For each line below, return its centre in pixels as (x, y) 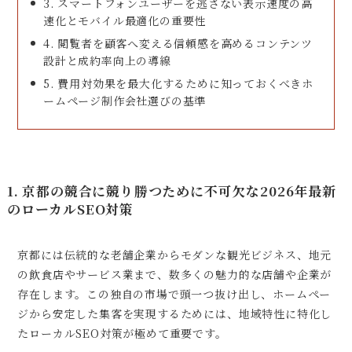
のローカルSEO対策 (70, 209)
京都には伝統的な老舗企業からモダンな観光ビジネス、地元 (175, 254)
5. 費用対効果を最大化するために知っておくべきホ (178, 84)
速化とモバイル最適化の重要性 (125, 21)
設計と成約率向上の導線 (107, 61)
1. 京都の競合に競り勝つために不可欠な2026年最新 (171, 191)
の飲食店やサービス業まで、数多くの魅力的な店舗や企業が (175, 274)
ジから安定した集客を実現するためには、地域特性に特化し (175, 313)
